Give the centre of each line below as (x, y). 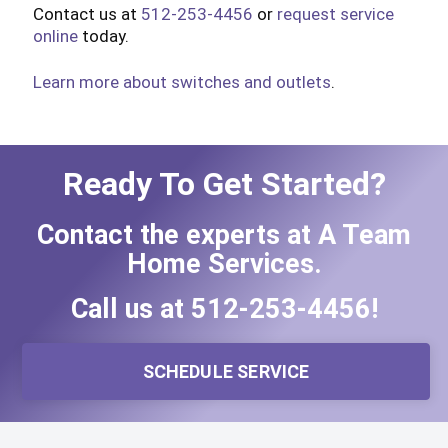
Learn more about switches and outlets (181, 81)
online (55, 35)
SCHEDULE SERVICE (226, 372)
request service (335, 13)
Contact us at (86, 13)
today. (103, 35)
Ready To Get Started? (224, 183)
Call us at (130, 309)
